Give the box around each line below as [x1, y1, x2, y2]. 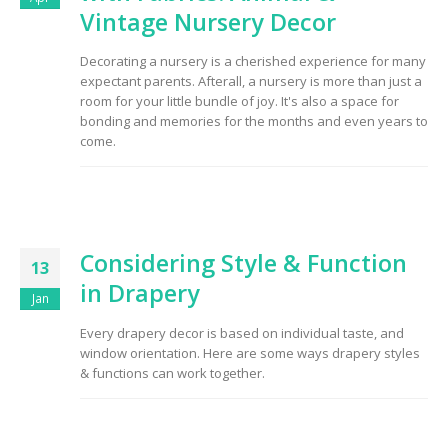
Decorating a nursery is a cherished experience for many [80, 52, 426, 71]
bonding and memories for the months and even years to [80, 112, 428, 131]
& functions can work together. [80, 364, 265, 383]
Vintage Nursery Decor [80, 5, 336, 38]
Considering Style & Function [80, 247, 407, 280]
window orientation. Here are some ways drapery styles [80, 344, 420, 363]
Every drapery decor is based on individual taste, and [80, 324, 404, 343]
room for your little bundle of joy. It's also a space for [80, 92, 399, 111]
